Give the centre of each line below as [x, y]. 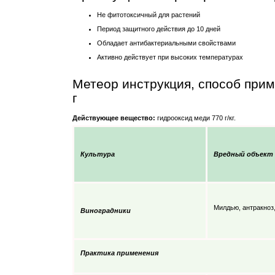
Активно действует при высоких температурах [170, 57]
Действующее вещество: [114, 118]
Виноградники [106, 210]
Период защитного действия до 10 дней [159, 29]
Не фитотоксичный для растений [149, 14]
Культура [98, 154]
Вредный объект [243, 154]
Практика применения [119, 253]
